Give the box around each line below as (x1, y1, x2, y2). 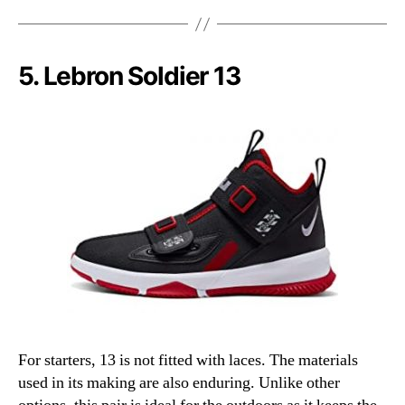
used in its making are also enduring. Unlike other (18, 372, 340, 394)
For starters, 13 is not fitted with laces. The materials (18, 350, 358, 372)
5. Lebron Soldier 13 (18, 61, 240, 92)
